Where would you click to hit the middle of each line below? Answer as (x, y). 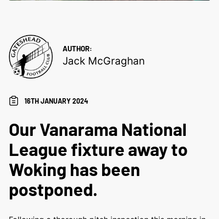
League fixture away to (98, 149)
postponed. (53, 189)
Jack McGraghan (103, 61)
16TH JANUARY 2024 (56, 101)
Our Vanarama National (98, 129)
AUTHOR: (77, 48)
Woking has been (74, 169)
